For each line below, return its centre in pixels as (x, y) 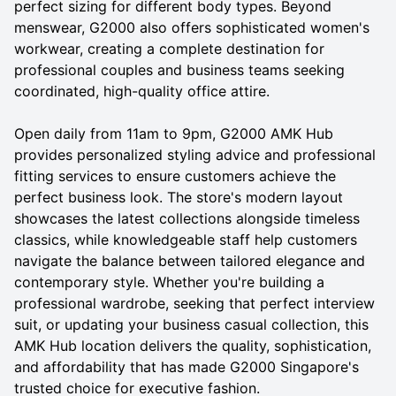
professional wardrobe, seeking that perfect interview (194, 303)
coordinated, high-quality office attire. (142, 91)
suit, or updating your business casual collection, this (191, 324)
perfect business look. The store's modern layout (179, 197)
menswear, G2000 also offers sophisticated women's (192, 27)
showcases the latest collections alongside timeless (187, 218)
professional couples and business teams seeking (179, 69)
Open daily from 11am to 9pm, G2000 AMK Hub (174, 133)
